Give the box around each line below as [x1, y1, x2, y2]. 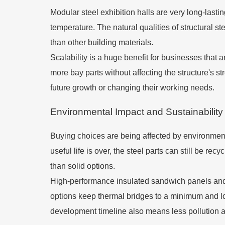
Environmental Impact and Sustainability [50, 106, 223, 117]
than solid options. [50, 162, 115, 170]
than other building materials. [50, 38, 153, 47]
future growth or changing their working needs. [50, 83, 214, 92]
